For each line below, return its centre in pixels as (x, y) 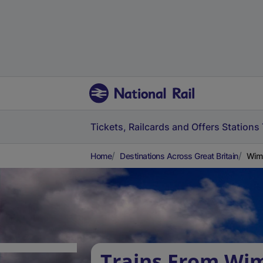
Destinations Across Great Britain (179, 156)
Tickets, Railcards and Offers (155, 127)
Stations (241, 127)
